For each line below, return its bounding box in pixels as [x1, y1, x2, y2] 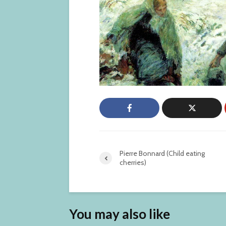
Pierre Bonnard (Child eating [120, 149, 205, 158]
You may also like [69, 206, 170, 222]
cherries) [120, 158, 146, 167]
